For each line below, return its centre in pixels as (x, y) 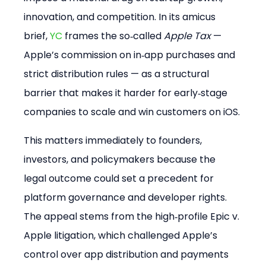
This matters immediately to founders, (114, 141)
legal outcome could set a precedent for (120, 179)
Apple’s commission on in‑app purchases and (131, 55)
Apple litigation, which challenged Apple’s (122, 236)
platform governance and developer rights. (127, 198)
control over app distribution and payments (128, 255)
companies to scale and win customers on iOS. (132, 112)
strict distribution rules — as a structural (118, 74)
